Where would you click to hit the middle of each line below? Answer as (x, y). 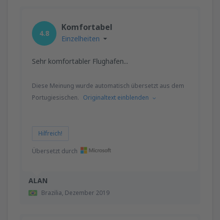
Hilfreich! (50, 133)
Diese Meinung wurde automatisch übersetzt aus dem (108, 85)
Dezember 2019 (87, 192)
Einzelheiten (81, 38)
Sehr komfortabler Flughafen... (80, 61)
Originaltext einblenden (116, 97)
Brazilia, (53, 192)
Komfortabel (87, 27)
